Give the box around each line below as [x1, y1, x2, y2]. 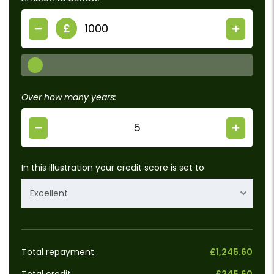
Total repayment [21, 246, 94, 259]
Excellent [30, 187, 68, 200]
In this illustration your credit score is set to [21, 161, 204, 174]
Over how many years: [21, 91, 116, 104]
